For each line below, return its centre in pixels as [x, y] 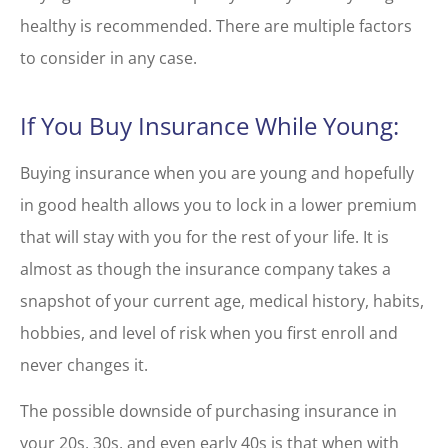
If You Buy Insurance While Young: [209, 125]
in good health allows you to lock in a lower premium [218, 204]
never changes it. [86, 364]
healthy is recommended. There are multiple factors [216, 25]
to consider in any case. [110, 57]
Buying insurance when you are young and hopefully [217, 172]
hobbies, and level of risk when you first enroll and [209, 332]
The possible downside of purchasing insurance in [208, 410]
